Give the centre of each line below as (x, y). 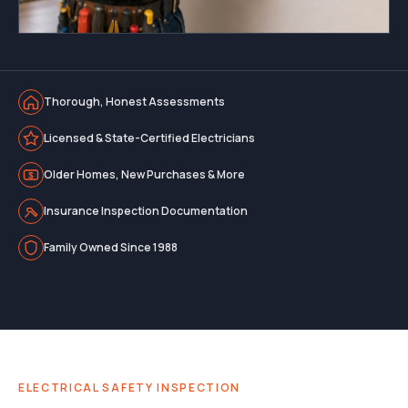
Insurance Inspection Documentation (146, 211)
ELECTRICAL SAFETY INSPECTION (130, 388)
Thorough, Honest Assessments (134, 102)
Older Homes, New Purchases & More (144, 174)
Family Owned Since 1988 (111, 247)
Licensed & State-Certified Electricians (149, 138)
